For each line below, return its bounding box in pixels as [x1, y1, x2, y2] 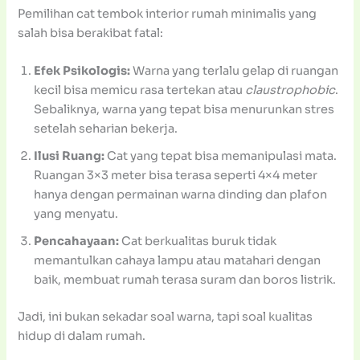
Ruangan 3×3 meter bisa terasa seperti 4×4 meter [34, 168, 318, 183]
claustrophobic [245, 83, 336, 98]
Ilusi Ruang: [34, 149, 105, 164]
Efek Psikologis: [34, 63, 131, 79]
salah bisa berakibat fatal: [18, 25, 164, 40]
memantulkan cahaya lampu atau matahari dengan [34, 253, 321, 268]
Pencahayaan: [34, 234, 120, 249]
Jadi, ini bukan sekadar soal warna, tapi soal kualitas [18, 309, 313, 325]
